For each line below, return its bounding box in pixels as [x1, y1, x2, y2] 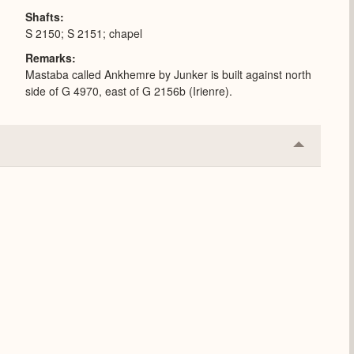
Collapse [298, 141, 348, 160]
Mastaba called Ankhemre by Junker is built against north [25, 66, 311, 82]
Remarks [25, 49, 72, 66]
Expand [298, 166, 341, 185]
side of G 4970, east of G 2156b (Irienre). [25, 82, 232, 99]
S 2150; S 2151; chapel [25, 24, 142, 41]
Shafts [25, 8, 60, 24]
